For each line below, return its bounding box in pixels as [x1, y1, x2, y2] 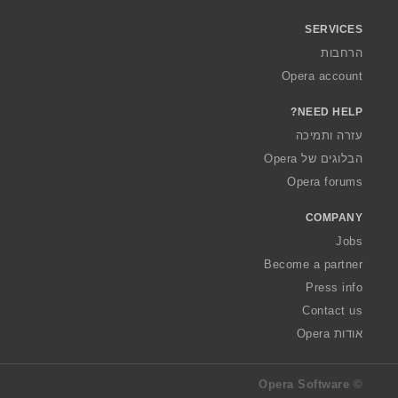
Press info [306, 280, 362, 294]
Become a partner [264, 257, 362, 271]
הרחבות [321, 45, 362, 60]
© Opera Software [349, 377, 362, 391]
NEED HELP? [297, 105, 362, 118]
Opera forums [287, 174, 362, 188]
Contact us [302, 303, 362, 317]
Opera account [281, 68, 362, 83]
